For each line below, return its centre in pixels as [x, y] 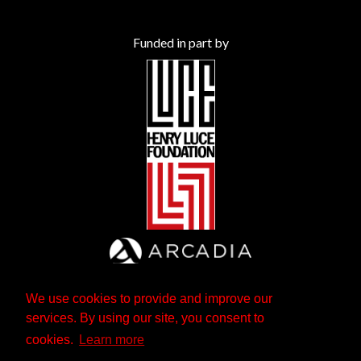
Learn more [112, 340]
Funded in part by [180, 42]
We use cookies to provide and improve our [149, 299]
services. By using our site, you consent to [145, 318]
